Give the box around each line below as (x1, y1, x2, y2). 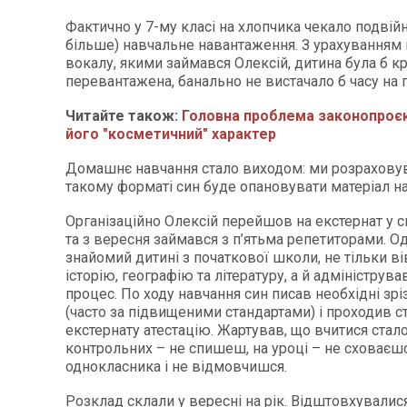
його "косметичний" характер (65, 125, 276, 143)
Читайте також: (65, 107, 182, 124)
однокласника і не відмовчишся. (65, 358, 287, 375)
